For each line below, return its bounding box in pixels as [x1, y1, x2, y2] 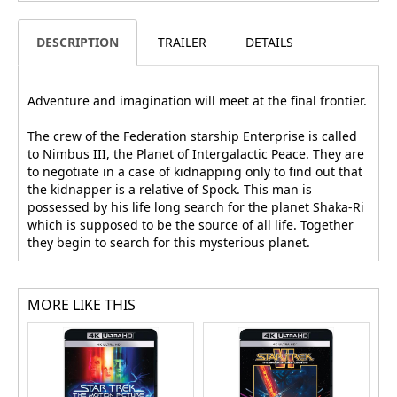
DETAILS [245, 34, 293, 51]
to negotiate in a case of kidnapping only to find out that [27, 163, 362, 181]
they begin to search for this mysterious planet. [27, 234, 310, 252]
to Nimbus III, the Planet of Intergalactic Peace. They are [27, 145, 364, 163]
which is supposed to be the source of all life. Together [27, 216, 354, 234]
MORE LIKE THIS [27, 295, 136, 315]
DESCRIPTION [36, 34, 119, 51]
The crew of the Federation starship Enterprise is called [27, 128, 357, 145]
